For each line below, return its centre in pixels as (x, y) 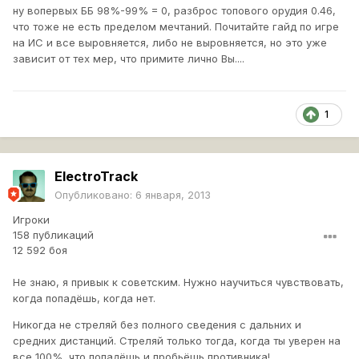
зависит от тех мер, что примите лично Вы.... (129, 59)
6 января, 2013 (173, 195)
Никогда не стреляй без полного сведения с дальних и (157, 325)
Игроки (31, 220)
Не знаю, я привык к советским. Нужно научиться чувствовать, (178, 282)
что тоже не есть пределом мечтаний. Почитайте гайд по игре (176, 27)
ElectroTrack (96, 177)
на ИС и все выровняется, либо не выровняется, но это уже (170, 43)
